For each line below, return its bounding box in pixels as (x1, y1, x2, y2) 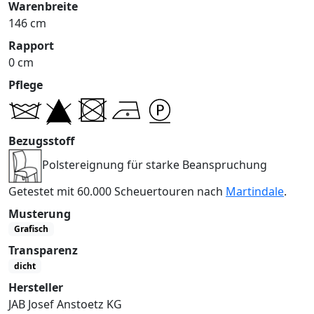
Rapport (8, 37, 54, 53)
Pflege (8, 76, 43, 93)
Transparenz (8, 243, 78, 259)
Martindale (226, 183, 284, 199)
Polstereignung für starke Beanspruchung (42, 157, 267, 173)
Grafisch (13, 223, 48, 235)
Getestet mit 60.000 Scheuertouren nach (8, 183, 226, 199)
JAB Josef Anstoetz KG (8, 296, 122, 312)
